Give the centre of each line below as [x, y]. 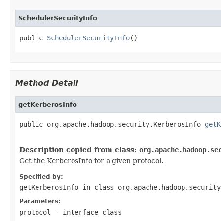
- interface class [86, 212]
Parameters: [40, 201]
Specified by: [41, 176]
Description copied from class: [79, 150]
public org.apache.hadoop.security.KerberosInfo [112, 124]
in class [98, 187]
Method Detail [47, 83]
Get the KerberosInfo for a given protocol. [91, 161]
